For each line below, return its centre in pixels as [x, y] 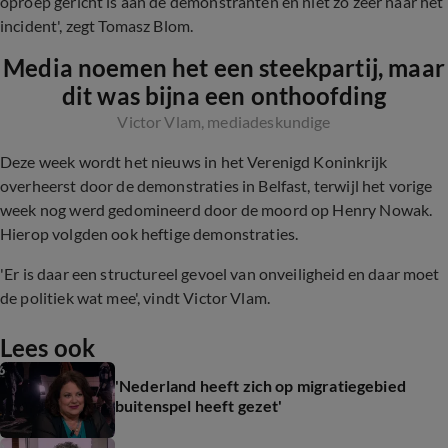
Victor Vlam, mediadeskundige [224, 121]
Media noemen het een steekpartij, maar [224, 67]
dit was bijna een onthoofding [224, 95]
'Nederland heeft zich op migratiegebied [260, 385]
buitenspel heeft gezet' [199, 405]
